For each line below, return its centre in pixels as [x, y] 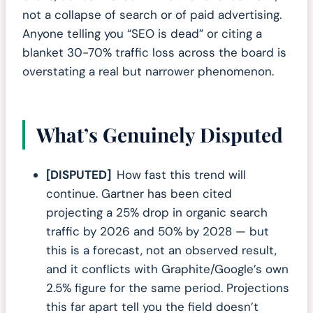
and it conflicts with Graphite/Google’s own [167, 269]
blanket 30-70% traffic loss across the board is [154, 53]
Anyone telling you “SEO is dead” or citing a [142, 34]
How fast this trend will [181, 174]
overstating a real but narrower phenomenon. [148, 72]
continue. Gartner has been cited [139, 193]
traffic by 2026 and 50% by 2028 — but [158, 231]
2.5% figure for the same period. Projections [168, 287]
